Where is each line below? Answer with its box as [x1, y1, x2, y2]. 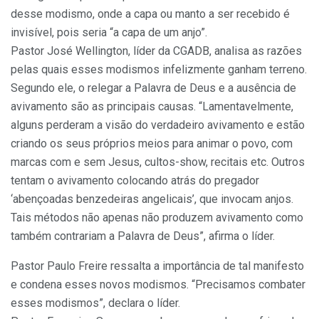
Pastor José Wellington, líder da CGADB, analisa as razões [11, 43, 302, 58]
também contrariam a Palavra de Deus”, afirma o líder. [11, 229, 275, 243]
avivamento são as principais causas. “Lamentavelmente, [11, 99, 293, 113]
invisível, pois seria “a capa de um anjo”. [11, 25, 207, 39]
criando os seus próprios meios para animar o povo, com [11, 136, 293, 150]
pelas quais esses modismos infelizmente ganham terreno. [11, 62, 307, 76]
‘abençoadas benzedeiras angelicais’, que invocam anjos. [11, 192, 293, 206]
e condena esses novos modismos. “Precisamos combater [11, 277, 305, 291]
